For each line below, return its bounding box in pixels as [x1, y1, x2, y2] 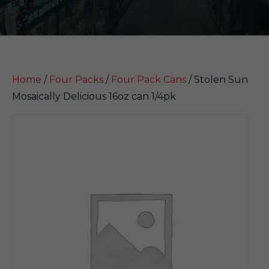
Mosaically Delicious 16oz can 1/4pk [12, 91, 176, 102]
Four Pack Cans [111, 74, 186, 85]
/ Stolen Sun [186, 74, 248, 85]
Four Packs [49, 74, 103, 85]
